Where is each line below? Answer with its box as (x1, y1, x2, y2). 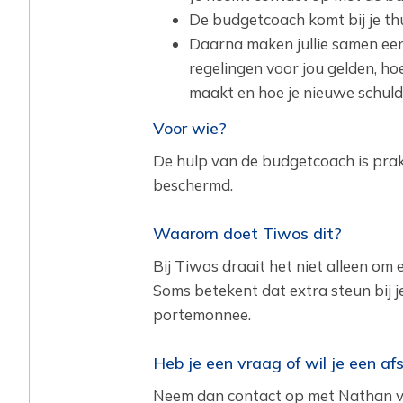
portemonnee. (152, 305, 251, 324)
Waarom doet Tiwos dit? (152, 223, 342, 244)
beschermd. (152, 175, 233, 194)
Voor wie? (152, 118, 227, 139)
